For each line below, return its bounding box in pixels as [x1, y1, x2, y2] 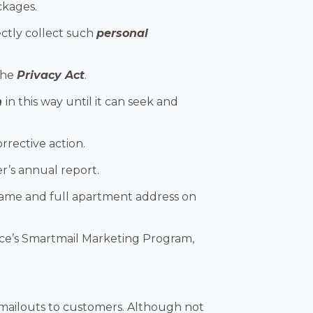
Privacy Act [17, 68, 85, 82]
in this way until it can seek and [6, 95, 179, 109]
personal [96, 27, 149, 41]
